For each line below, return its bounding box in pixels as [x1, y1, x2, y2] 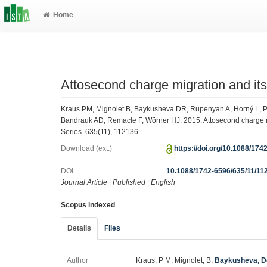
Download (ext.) [61, 144, 112, 153]
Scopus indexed [61, 201, 115, 209]
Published [113, 178, 145, 187]
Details [67, 224, 91, 232]
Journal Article [61, 178, 107, 187]
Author [67, 256, 88, 265]
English [151, 178, 175, 187]
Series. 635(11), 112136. [61, 127, 140, 136]
